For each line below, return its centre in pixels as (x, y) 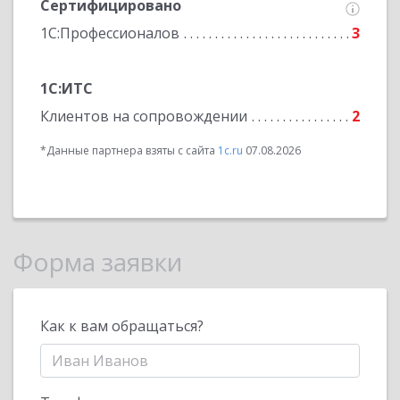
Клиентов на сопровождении (144, 116)
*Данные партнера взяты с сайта (129, 150)
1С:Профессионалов (110, 33)
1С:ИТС (67, 88)
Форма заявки (98, 262)
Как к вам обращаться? (122, 326)
